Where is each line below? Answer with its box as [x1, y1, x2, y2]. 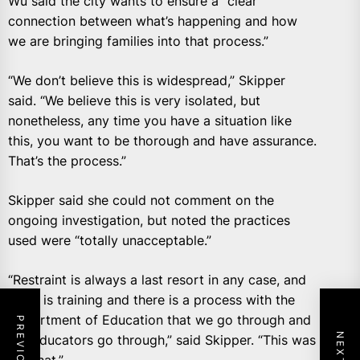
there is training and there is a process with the [8, 292, 295, 309]
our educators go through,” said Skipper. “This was [8, 332, 316, 349]
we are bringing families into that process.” [8, 33, 268, 50]
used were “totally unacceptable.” [8, 232, 211, 249]
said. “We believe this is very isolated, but [8, 92, 260, 109]
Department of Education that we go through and [8, 312, 311, 329]
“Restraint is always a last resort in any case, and [8, 272, 306, 288]
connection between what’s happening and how [8, 13, 297, 30]
